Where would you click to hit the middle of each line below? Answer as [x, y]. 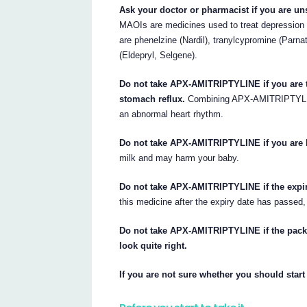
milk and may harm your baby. [180, 158]
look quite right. [153, 245]
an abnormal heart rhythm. [172, 114]
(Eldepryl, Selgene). [159, 55]
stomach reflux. [152, 99]
